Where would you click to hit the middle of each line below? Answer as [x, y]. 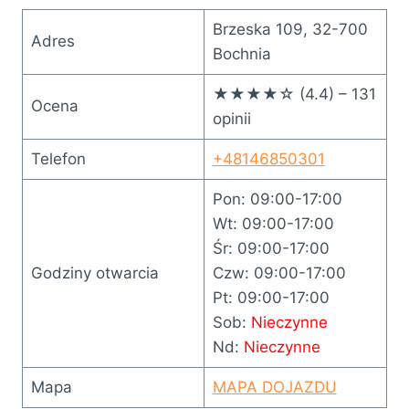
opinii [231, 118]
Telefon [58, 158]
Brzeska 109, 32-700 [290, 29]
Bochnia [241, 53]
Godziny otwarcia [94, 273]
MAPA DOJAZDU [274, 387]
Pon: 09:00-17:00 [277, 199]
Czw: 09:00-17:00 [279, 273]
